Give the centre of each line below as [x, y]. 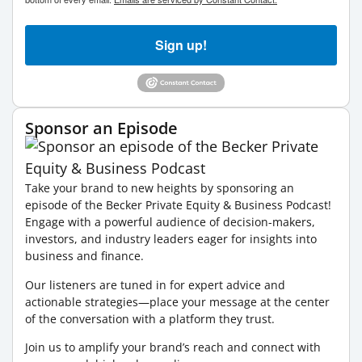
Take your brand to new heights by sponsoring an [160, 188]
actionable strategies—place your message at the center [177, 301]
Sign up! [181, 44]
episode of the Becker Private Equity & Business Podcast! [178, 205]
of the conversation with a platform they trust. [150, 318]
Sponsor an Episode [101, 128]
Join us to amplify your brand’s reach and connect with [173, 347]
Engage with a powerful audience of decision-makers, [170, 222]
